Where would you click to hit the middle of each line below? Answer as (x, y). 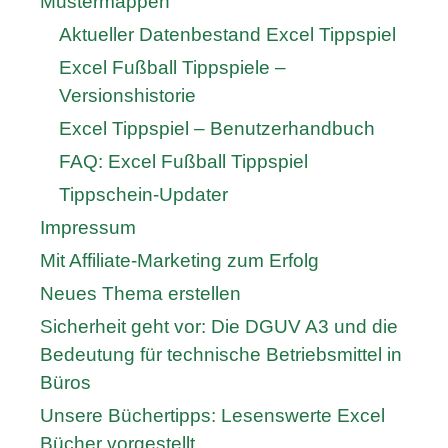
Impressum (88, 228)
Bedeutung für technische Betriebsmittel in (221, 355)
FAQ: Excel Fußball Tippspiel (183, 162)
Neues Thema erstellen (140, 294)
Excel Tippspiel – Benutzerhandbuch (217, 129)
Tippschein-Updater (143, 195)
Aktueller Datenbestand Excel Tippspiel (227, 35)
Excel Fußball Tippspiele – (172, 68)
